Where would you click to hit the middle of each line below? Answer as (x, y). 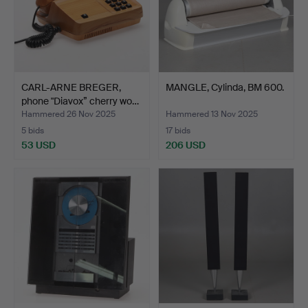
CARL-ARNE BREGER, (71, 87)
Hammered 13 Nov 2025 (212, 114)
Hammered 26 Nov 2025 (68, 114)
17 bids (178, 130)
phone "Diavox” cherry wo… (80, 101)
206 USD (186, 145)
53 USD (38, 145)
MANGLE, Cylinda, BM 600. (225, 87)
